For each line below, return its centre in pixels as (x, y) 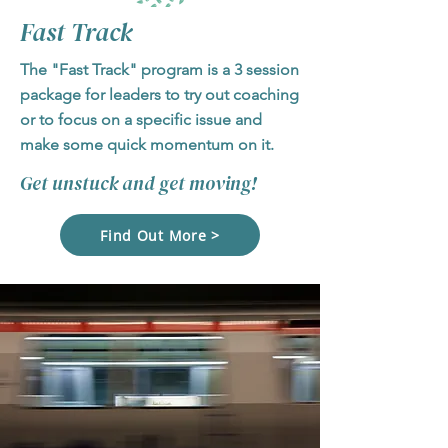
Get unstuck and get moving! (138, 183)
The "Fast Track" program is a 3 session (159, 69)
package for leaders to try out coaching (159, 94)
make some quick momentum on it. (155, 144)
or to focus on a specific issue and (141, 119)
